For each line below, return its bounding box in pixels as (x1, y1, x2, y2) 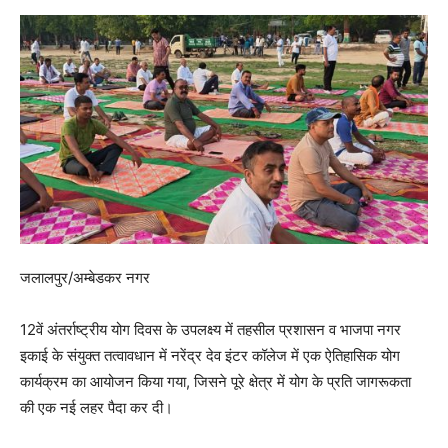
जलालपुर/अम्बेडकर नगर (20, 268, 150, 288)
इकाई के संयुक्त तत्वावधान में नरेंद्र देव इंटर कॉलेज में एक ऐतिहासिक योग (20, 346, 400, 366)
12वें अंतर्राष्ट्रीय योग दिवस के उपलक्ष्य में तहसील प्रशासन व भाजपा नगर (20, 320, 401, 340)
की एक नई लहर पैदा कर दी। (20, 398, 173, 418)
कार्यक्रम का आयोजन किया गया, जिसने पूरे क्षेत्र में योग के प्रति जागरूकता (20, 372, 411, 392)
